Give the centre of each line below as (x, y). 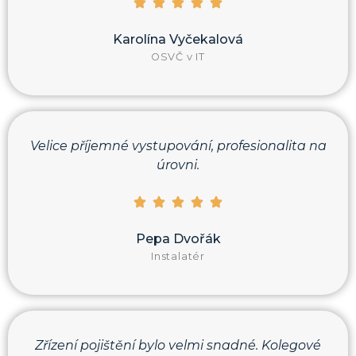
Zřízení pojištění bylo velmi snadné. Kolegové (178, 345)
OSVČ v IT (178, 57)
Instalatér (178, 256)
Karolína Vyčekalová (178, 40)
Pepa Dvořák (178, 238)
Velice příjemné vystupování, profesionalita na (178, 146)
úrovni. (178, 165)
